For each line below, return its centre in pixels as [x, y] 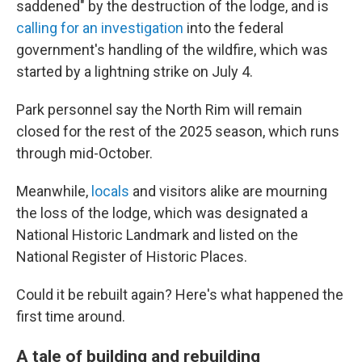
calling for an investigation [100, 28]
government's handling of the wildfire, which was [172, 50]
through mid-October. [84, 153]
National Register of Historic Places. [132, 257]
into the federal [234, 28]
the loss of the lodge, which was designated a [162, 213]
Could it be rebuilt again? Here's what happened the [180, 295]
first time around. [71, 316]
